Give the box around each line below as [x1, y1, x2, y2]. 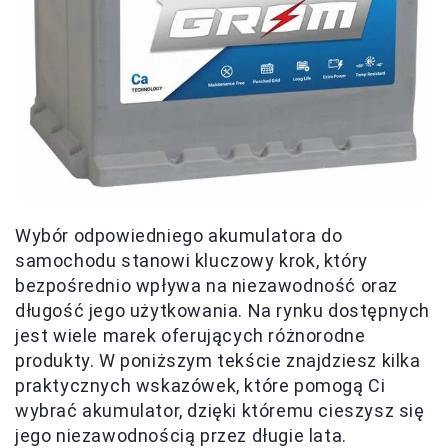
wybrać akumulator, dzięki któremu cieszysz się [15, 400, 425, 422]
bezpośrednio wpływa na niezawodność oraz [15, 275, 399, 297]
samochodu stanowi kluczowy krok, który [15, 250, 368, 272]
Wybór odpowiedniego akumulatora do [15, 225, 343, 247]
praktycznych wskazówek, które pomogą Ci [15, 375, 386, 397]
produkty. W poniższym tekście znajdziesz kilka [15, 350, 421, 372]
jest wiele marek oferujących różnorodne [15, 325, 366, 347]
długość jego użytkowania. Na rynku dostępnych [15, 300, 431, 322]
